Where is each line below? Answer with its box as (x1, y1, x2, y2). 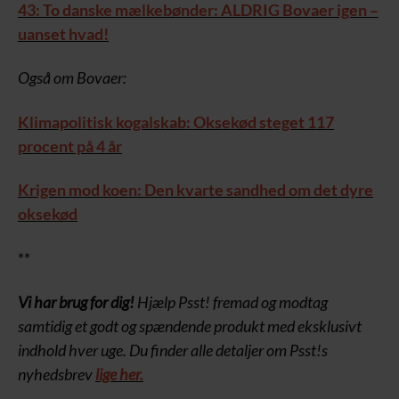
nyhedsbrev (18, 364, 95, 385)
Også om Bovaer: (18, 68, 126, 88)
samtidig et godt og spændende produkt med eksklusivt (18, 316, 362, 337)
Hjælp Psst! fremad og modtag (134, 292, 328, 313)
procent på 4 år (18, 135, 122, 156)
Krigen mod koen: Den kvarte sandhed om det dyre (18, 180, 373, 200)
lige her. (95, 364, 143, 385)
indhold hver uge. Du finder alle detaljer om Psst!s (18, 340, 328, 361)
